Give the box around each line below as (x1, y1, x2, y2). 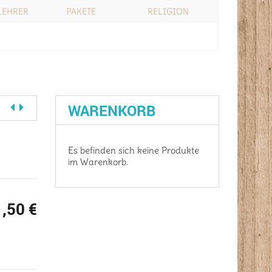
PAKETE (66, 6, 96, 17)
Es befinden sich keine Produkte (68, 144, 199, 156)
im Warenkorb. (68, 156, 128, 168)
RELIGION (147, 6, 189, 17)
